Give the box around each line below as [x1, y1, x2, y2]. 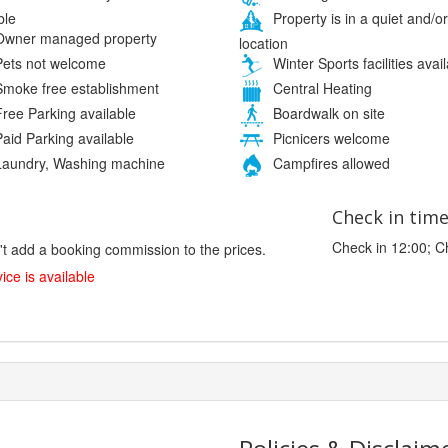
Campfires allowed [269, 152, 390, 173]
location [239, 32, 288, 53]
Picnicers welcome [269, 127, 390, 148]
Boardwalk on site [269, 102, 385, 123]
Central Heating [269, 77, 372, 98]
